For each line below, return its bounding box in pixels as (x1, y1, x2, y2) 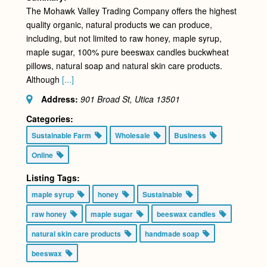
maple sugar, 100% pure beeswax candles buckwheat (26, 46, 229, 58)
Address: (41, 93, 78, 105)
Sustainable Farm (31, 130, 95, 141)
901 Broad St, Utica (80, 93, 154, 105)
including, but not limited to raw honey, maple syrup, (26, 32, 222, 45)
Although (26, 73, 62, 86)
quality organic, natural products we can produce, (26, 18, 212, 31)
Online (31, 150, 57, 161)
